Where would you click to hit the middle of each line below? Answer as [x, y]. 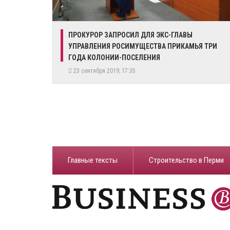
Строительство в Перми [186, 160]
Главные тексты [93, 160]
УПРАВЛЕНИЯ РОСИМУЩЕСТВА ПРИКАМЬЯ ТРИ [143, 46]
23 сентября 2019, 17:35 [105, 71]
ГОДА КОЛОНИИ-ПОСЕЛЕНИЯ [114, 57]
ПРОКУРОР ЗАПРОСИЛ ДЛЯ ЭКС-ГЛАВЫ [130, 35]
